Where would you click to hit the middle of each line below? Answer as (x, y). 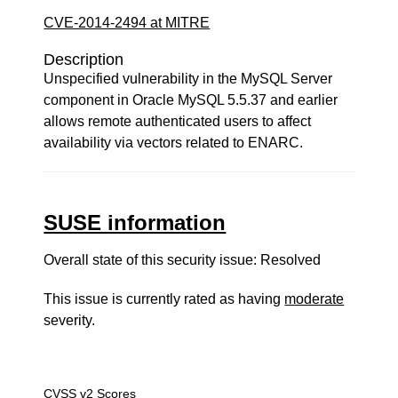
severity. (70, 320)
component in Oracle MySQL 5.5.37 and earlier (191, 100)
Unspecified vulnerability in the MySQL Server (188, 79)
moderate (314, 299)
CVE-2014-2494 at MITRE (127, 23)
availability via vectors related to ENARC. (174, 143)
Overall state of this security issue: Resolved (183, 260)
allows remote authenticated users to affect (178, 121)
